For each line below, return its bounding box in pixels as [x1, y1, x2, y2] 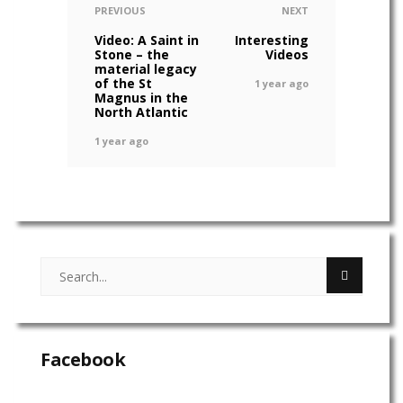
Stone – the [94, 46, 169, 64]
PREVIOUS [94, 4, 146, 18]
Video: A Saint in [94, 31, 199, 49]
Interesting [235, 31, 309, 49]
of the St [94, 75, 152, 93]
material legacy [94, 60, 197, 78]
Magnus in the [94, 89, 188, 107]
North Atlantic [94, 103, 188, 121]
